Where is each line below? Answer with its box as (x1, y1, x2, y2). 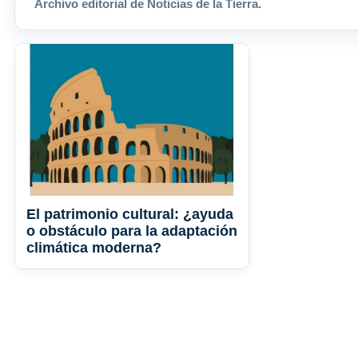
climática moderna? (26, 240, 161, 257)
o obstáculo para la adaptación (26, 223, 237, 240)
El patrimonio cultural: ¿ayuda (26, 206, 233, 223)
